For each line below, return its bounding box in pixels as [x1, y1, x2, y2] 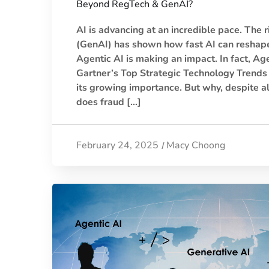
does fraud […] [76, 95, 141, 109]
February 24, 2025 [76, 139, 159, 153]
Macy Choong [166, 139, 225, 153]
